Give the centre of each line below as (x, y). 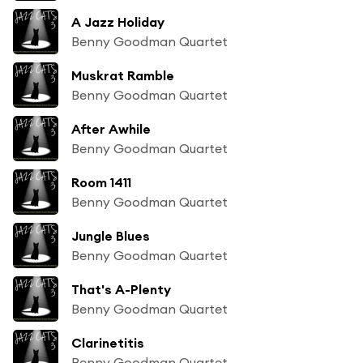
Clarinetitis (108, 342)
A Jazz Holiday (118, 21)
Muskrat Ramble (123, 75)
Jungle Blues (111, 235)
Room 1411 (101, 182)
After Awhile (111, 128)
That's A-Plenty (121, 289)
